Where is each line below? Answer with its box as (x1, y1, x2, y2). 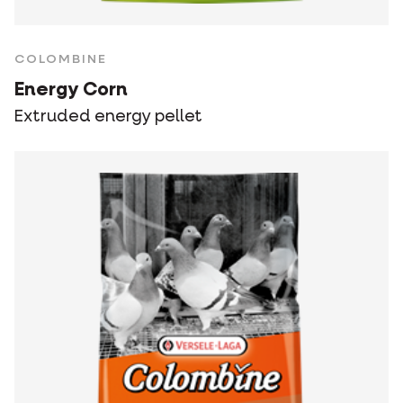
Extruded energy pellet (14, 109, 202, 126)
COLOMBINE (14, 53, 107, 67)
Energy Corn (14, 81, 128, 101)
